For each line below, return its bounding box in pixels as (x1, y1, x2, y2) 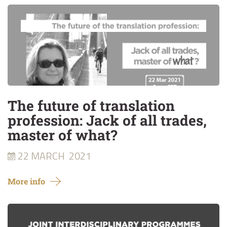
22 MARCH (18, 148, 65, 164)
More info (8, 176, 45, 186)
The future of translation (8, 96, 175, 115)
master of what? (8, 126, 117, 144)
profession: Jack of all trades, (8, 111, 207, 130)
